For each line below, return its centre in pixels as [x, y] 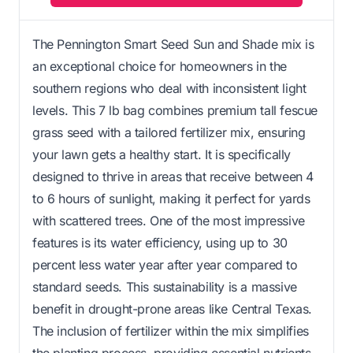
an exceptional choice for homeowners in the [160, 66]
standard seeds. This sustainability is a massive [165, 286]
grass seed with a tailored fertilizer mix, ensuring [169, 132]
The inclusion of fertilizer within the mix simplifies [171, 331]
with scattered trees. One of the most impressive [169, 220]
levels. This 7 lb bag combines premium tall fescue [175, 110]
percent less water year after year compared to [165, 264]
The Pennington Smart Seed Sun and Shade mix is [173, 44]
